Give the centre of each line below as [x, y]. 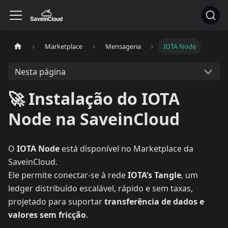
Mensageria [123, 47]
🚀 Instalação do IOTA [94, 98]
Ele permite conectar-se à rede [68, 175]
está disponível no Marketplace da [126, 149]
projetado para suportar [56, 202]
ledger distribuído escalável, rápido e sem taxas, [101, 188]
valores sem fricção [47, 215]
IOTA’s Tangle [154, 175]
